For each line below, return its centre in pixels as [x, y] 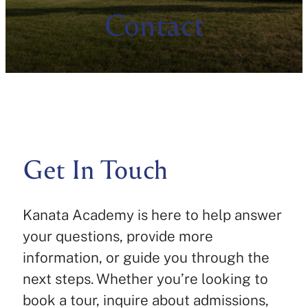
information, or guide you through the [146, 257]
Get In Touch [95, 169]
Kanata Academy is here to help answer [152, 214]
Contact [154, 24]
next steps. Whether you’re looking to [145, 278]
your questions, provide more [118, 236]
